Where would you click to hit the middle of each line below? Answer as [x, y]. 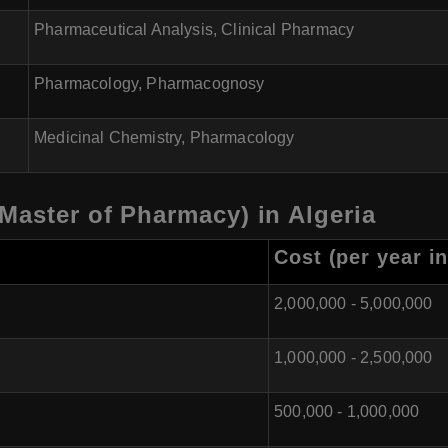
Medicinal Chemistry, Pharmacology [164, 137]
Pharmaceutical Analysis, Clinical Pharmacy [194, 29]
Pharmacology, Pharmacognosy [149, 83]
